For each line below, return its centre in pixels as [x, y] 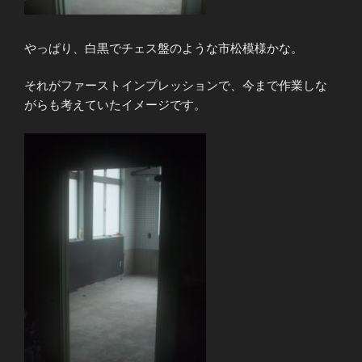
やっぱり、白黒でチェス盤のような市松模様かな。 [164, 48]
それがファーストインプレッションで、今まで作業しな [176, 86]
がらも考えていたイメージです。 [115, 105]
